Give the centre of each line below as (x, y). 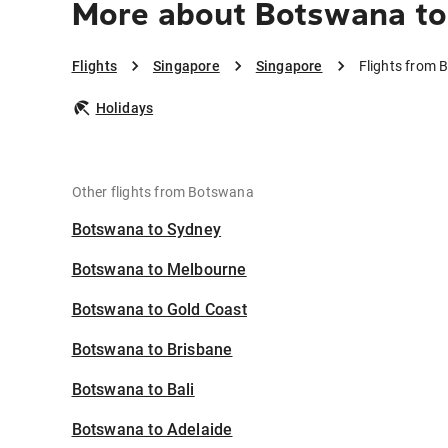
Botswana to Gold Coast (159, 310)
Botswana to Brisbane (152, 350)
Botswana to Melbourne (159, 270)
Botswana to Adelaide (152, 430)
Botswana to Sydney (146, 230)
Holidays (124, 108)
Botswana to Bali (133, 390)
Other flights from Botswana (162, 192)
